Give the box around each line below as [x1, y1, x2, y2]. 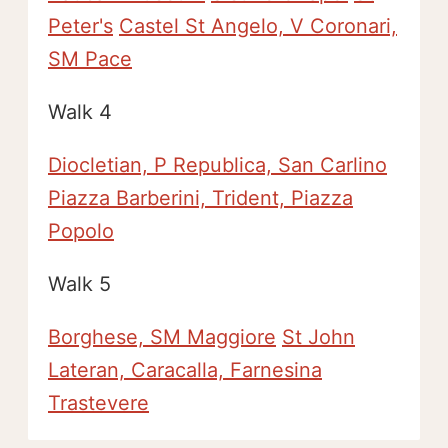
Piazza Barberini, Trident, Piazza [48, 186, 353, 210]
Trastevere [48, 391, 149, 415]
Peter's [48, 14, 113, 38]
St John [282, 325, 355, 349]
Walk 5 [48, 272, 111, 296]
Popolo [48, 219, 114, 243]
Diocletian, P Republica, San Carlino [48, 153, 387, 177]
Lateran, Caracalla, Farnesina [48, 358, 322, 382]
